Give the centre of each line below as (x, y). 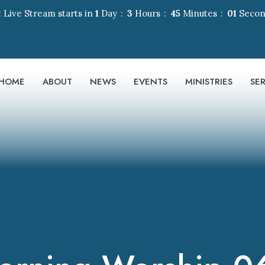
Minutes (198, 13)
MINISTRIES (209, 82)
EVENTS (151, 82)
